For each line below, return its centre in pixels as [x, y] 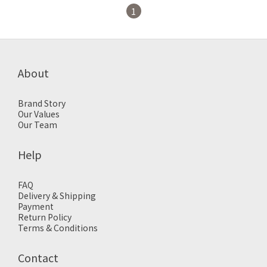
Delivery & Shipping [57, 195]
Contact [38, 257]
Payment [36, 206]
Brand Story [42, 103]
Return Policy [45, 217]
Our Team [38, 125]
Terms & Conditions [58, 228]
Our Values [39, 114]
